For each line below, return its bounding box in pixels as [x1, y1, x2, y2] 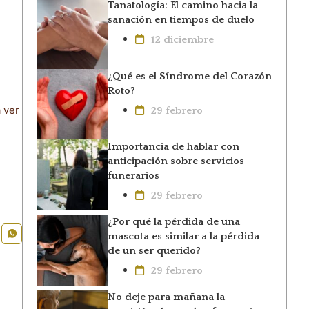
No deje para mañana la [107, 291, 225, 303]
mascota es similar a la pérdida [107, 230, 259, 243]
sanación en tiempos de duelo [107, 14, 255, 26]
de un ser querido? [107, 245, 201, 257]
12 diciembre [150, 34, 214, 46]
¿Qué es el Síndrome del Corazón [107, 70, 272, 82]
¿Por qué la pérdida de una [107, 216, 240, 228]
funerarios [107, 170, 159, 182]
